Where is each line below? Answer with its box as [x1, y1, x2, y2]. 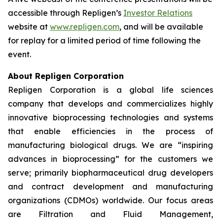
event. [8, 49, 31, 60]
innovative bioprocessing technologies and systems [8, 112, 213, 123]
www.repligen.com [50, 22, 119, 32]
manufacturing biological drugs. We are [8, 140, 178, 150]
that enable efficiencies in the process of [8, 126, 213, 137]
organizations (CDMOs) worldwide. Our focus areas [8, 195, 213, 206]
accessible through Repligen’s [8, 8, 123, 18]
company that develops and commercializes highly [8, 99, 213, 109]
